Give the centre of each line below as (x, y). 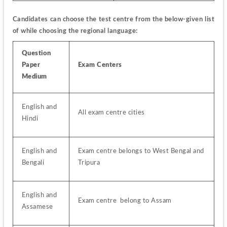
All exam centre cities (111, 113)
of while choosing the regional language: (75, 31)
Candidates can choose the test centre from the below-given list (113, 19)
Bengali (33, 163)
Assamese (37, 207)
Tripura (89, 163)
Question (36, 53)
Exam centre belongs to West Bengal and (141, 151)
